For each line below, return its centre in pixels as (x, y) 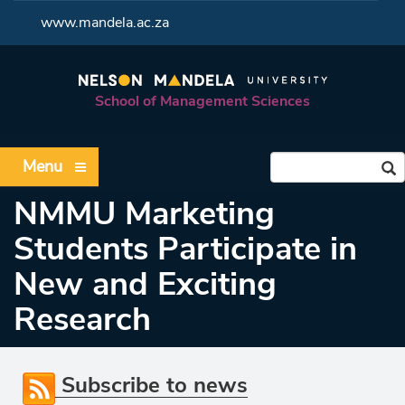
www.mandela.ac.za (105, 23)
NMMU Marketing (144, 214)
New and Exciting (145, 284)
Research (82, 320)
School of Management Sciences (202, 101)
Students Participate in (185, 249)
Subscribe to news (151, 385)
